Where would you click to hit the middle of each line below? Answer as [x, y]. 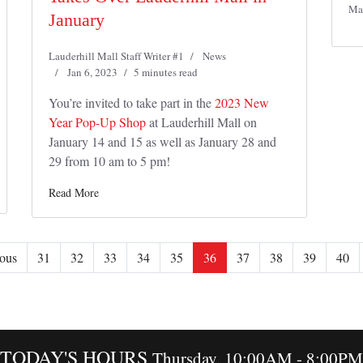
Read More [74, 192]
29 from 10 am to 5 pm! [109, 161]
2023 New [242, 102]
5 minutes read [166, 72]
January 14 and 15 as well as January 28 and [162, 141]
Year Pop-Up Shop [97, 122]
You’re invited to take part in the [132, 102]
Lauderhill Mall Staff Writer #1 [116, 56]
